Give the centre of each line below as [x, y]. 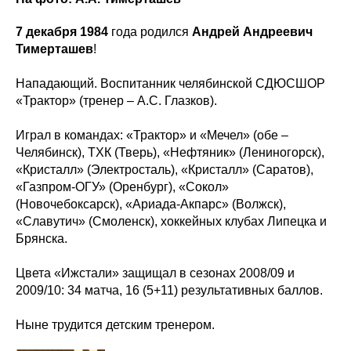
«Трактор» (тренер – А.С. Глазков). [116, 100]
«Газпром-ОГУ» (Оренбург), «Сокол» [122, 186]
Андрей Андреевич [252, 31]
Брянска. [42, 238]
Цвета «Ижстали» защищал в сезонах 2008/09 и [155, 273]
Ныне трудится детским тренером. [115, 324]
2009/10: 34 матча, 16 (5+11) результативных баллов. [169, 290]
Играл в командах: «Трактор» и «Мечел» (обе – [152, 135]
